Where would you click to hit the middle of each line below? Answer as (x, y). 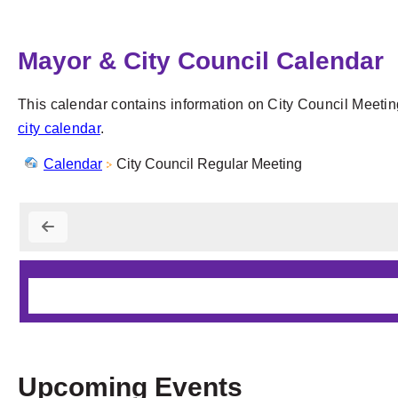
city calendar (59, 128)
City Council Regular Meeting (209, 163)
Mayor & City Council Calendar (201, 60)
